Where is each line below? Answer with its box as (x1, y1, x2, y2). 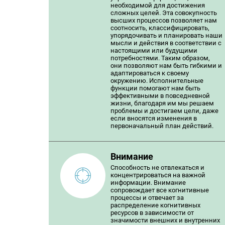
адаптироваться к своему (110, 69, 189, 77)
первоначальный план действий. (110, 122, 213, 130)
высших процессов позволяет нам (110, 17, 217, 24)
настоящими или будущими (110, 47, 197, 54)
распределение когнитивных (110, 201, 200, 209)
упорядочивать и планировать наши (110, 32, 222, 39)
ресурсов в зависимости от (110, 209, 194, 216)
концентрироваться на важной (110, 171, 205, 179)
